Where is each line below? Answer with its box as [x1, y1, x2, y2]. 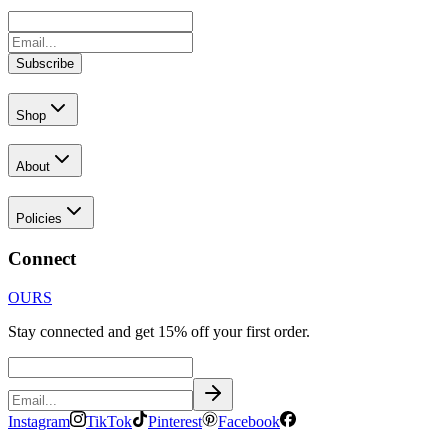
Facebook [218, 412, 280, 430]
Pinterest [148, 412, 202, 430]
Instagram [8, 412, 70, 430]
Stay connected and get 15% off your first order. [8, 322, 310, 340]
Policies [16, 211, 62, 227]
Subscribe [16, 56, 74, 72]
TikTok [86, 412, 132, 430]
